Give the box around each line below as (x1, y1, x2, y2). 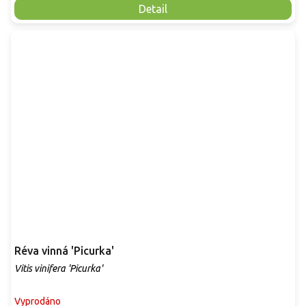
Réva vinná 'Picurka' (71, 245, 114, 258)
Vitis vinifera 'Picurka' (14, 263, 102, 275)
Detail (139, 2, 167, 15)
